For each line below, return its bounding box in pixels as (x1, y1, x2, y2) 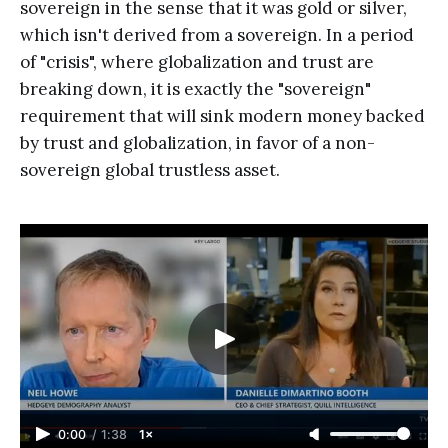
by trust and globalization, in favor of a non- (20, 132, 375, 155)
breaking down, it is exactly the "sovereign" (20, 78, 371, 101)
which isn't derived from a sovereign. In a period (20, 24, 414, 47)
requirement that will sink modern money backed (20, 105, 425, 128)
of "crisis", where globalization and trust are (20, 51, 374, 74)
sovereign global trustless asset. (20, 159, 280, 182)
